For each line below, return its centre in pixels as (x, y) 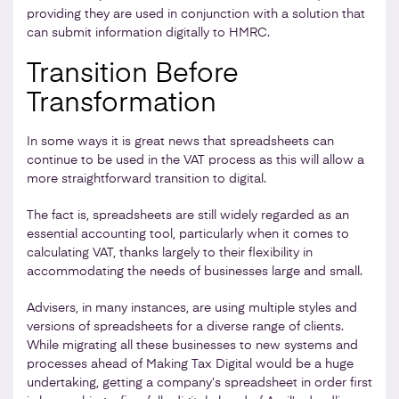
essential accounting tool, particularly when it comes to (188, 234)
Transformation (122, 104)
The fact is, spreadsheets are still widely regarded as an (188, 215)
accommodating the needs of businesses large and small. (195, 271)
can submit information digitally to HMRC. (148, 33)
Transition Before (133, 74)
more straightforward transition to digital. (147, 179)
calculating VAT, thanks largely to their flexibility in (170, 252)
